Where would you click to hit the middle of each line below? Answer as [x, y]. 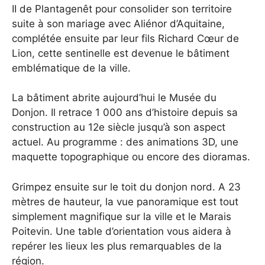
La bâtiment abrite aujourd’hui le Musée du [114, 98]
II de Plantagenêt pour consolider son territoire [122, 9]
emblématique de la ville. [71, 68]
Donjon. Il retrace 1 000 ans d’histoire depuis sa [125, 113]
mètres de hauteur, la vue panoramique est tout [125, 201]
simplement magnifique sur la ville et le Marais [122, 216]
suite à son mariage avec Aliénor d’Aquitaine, [118, 23]
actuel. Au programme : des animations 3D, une [125, 142]
